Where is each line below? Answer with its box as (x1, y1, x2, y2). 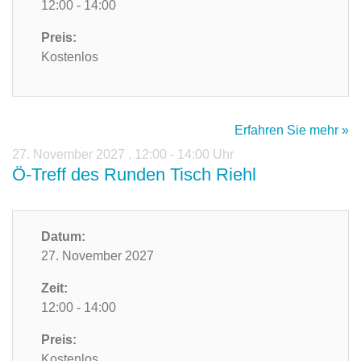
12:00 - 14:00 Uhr (135, 147, 234, 162)
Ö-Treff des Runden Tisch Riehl (12, 164, 256, 185)
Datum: (41, 230, 85, 244)
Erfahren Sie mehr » (234, 123, 349, 138)
